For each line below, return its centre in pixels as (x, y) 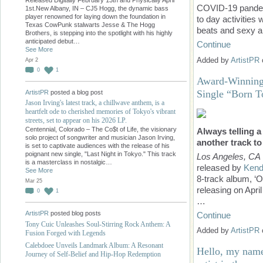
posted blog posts (75, 213)
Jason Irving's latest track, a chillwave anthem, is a (95, 102)
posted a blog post (76, 92)
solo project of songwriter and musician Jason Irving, (100, 137)
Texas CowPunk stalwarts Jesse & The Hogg (90, 24)
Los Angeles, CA (229, 156)
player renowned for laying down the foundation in (95, 16)
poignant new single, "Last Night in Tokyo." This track (101, 154)
